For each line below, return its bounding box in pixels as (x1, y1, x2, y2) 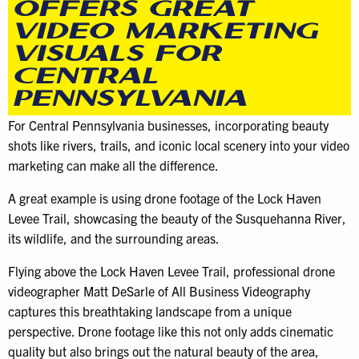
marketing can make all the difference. (8, 157, 219, 174)
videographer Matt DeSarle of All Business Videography (8, 283, 310, 300)
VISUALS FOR (12, 44, 221, 67)
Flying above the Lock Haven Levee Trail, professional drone (8, 263, 335, 280)
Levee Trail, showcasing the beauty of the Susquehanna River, (8, 210, 346, 227)
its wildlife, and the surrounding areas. (8, 230, 220, 247)
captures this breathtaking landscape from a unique (8, 303, 292, 320)
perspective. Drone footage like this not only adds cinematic (8, 323, 333, 340)
